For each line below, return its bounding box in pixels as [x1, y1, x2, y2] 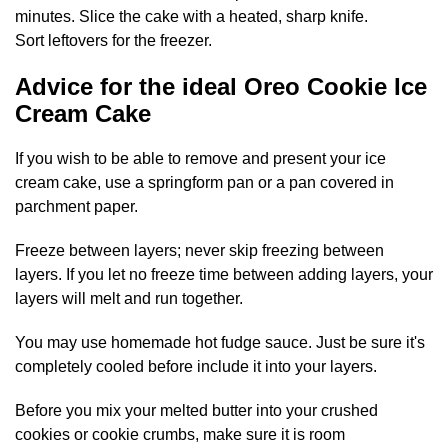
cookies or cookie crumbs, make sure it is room [15, 426, 345, 444]
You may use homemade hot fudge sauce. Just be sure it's [15, 334, 425, 352]
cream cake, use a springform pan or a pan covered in [15, 174, 394, 192]
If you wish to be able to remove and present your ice [15, 150, 386, 168]
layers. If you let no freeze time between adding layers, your [15, 266, 433, 284]
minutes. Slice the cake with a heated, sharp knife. [15, 8, 368, 26]
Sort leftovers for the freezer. [15, 32, 212, 50]
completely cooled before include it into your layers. [15, 358, 377, 376]
